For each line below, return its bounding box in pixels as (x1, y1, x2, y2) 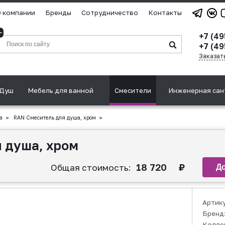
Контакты (148, 9, 182, 17)
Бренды (45, 9, 71, 17)
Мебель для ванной (28, 86, 93, 94)
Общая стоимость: (51, 162, 131, 173)
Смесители (115, 86, 151, 94)
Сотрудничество (81, 9, 138, 17)
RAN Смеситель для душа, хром (12, 115, 96, 121)
